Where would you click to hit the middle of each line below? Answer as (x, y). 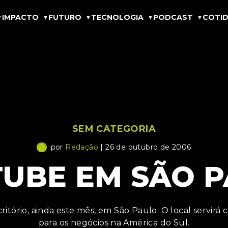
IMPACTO (20, 17)
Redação (82, 147)
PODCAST (173, 17)
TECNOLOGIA (117, 17)
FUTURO (65, 17)
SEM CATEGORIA (114, 129)
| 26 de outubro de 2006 (145, 147)
